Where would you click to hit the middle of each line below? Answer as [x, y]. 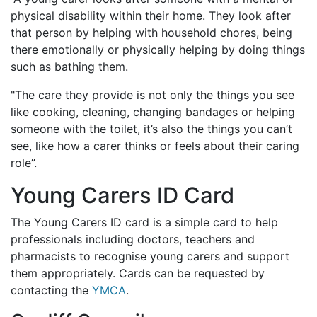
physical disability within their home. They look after [151, 16]
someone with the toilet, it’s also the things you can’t [151, 129]
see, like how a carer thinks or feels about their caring [155, 146]
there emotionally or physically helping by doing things [158, 50]
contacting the [51, 290]
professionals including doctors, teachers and [133, 240]
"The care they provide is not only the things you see [152, 95]
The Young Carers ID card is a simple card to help [144, 223]
